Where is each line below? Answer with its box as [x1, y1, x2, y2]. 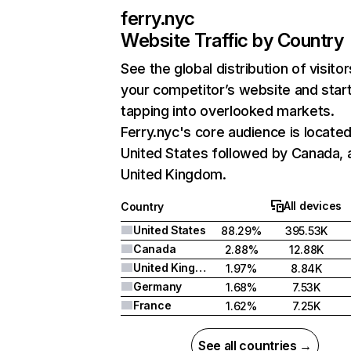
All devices [284, 199, 342, 212]
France [133, 299, 172, 312]
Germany [133, 280, 183, 293]
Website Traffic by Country [121, 29, 344, 52]
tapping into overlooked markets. [121, 103, 335, 119]
